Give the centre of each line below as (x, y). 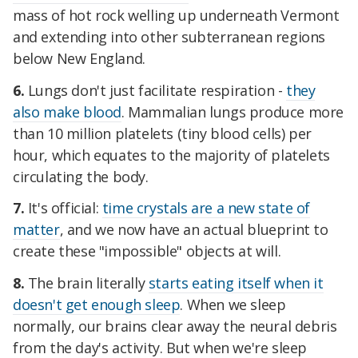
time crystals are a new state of (206, 208)
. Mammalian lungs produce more (233, 111)
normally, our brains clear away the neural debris (175, 326)
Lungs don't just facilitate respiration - (155, 90)
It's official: (65, 208)
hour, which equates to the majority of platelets (171, 155)
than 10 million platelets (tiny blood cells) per (162, 133)
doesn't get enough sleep (97, 305)
